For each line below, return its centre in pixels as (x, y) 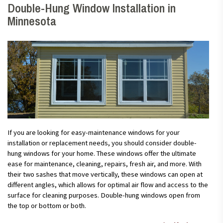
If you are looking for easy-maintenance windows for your (94, 132)
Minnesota (32, 21)
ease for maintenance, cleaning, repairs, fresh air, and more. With (105, 164)
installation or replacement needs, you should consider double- (102, 143)
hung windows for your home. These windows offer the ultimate (102, 153)
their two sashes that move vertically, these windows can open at (105, 174)
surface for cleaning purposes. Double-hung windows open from (104, 195)
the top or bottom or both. (47, 205)
